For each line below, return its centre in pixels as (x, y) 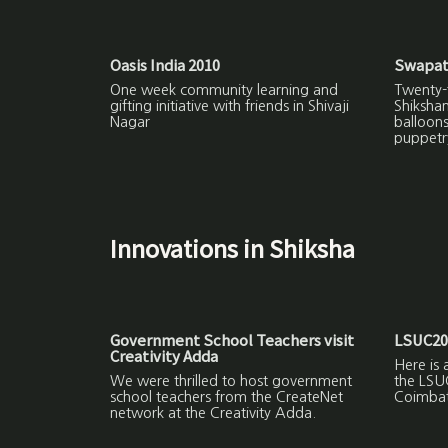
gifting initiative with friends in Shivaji (230, 106)
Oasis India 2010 (165, 65)
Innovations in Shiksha (233, 249)
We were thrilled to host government (231, 381)
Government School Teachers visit (232, 340)
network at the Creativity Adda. (213, 413)
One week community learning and (224, 90)
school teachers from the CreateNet (227, 397)
